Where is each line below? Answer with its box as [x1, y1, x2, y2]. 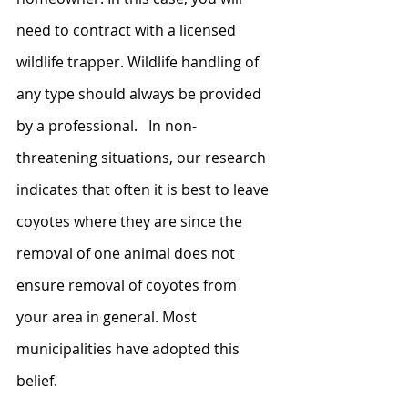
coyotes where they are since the [16, 210, 246, 231]
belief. [16, 370, 61, 391]
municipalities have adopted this [16, 338, 243, 359]
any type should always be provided [16, 83, 265, 104]
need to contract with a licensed [16, 19, 240, 40]
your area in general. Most [16, 306, 200, 327]
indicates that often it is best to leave [16, 178, 272, 199]
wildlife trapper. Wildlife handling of [16, 51, 262, 72]
